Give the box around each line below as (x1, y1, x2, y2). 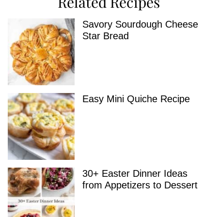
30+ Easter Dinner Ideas (82, 168, 187, 179)
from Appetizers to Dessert (82, 180, 198, 191)
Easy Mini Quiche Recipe (82, 93, 190, 105)
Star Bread (82, 31, 129, 42)
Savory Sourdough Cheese (82, 19, 198, 30)
